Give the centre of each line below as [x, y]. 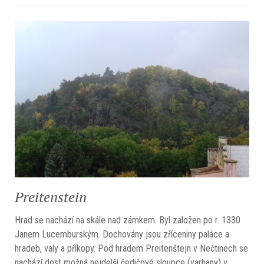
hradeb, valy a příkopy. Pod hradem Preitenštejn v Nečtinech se [131, 249]
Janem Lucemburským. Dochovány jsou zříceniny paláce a [122, 235]
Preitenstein [51, 197]
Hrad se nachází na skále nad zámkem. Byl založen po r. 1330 [128, 220]
